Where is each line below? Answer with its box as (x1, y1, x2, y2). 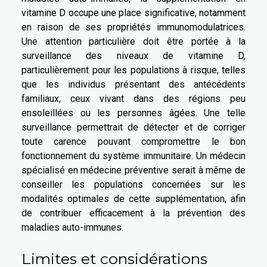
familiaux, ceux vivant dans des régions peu (21, 92, 246, 104)
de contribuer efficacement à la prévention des (21, 207, 246, 219)
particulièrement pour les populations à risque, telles (21, 64, 246, 76)
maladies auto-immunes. (21, 221, 123, 233)
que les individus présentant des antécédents (21, 78, 246, 90)
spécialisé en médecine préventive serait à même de (21, 164, 246, 176)
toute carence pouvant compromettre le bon (21, 135, 246, 147)
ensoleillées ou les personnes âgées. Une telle (21, 107, 246, 119)
